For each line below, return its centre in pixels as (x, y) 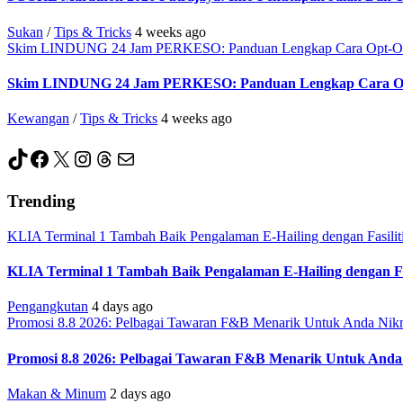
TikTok (38, 158)
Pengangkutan (48, 307)
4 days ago (122, 307)
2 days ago (140, 393)
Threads (128, 158)
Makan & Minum (57, 393)
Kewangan (38, 119)
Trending (41, 201)
